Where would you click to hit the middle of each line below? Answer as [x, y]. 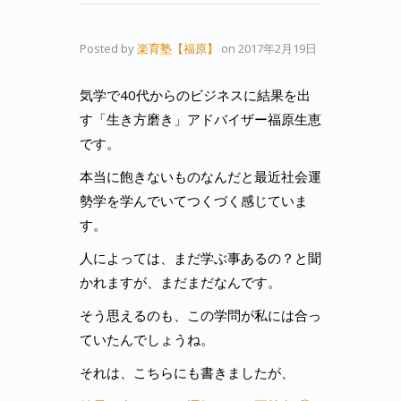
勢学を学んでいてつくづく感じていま [194, 200]
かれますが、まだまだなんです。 [180, 282]
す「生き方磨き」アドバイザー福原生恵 [200, 119]
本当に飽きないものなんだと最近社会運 [200, 176]
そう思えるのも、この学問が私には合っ [200, 315]
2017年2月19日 [277, 48]
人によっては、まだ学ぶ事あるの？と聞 [200, 258]
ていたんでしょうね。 [147, 339]
